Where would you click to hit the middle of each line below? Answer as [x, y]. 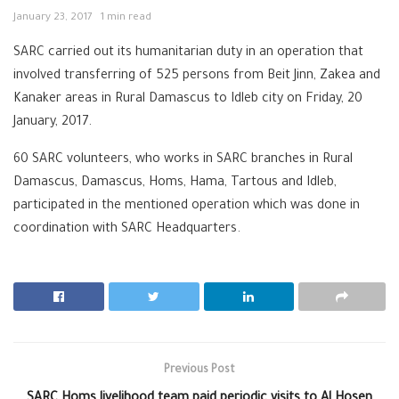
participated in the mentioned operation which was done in [187, 207]
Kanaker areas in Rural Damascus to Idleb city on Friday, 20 [188, 100]
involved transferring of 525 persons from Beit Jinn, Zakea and [197, 77]
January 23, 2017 [53, 19]
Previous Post [199, 371]
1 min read [126, 19]
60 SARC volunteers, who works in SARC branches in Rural [183, 161]
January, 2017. [53, 123]
